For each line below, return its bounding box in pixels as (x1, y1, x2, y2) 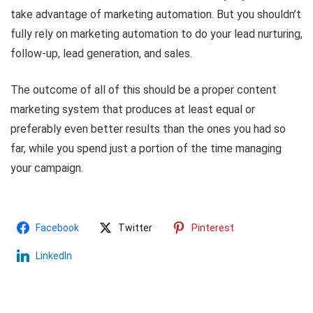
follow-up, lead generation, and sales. (10, 46, 192, 60)
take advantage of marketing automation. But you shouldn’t (10, 7, 301, 21)
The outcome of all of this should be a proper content (10, 82, 277, 96)
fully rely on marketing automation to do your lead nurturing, (10, 27, 303, 41)
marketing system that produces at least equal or (10, 102, 255, 116)
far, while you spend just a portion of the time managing (10, 141, 282, 155)
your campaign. (10, 161, 83, 175)
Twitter (118, 221, 152, 233)
